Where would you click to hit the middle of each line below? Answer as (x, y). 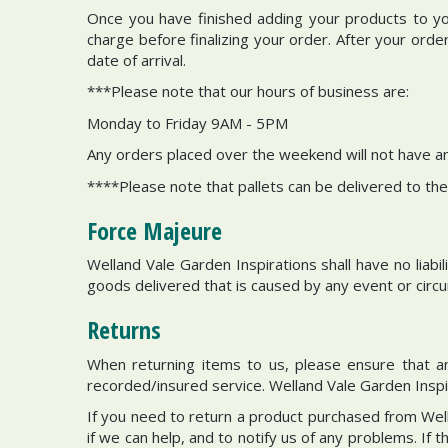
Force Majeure (154, 230)
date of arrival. (136, 59)
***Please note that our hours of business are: (248, 91)
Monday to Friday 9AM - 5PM (187, 122)
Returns (124, 329)
